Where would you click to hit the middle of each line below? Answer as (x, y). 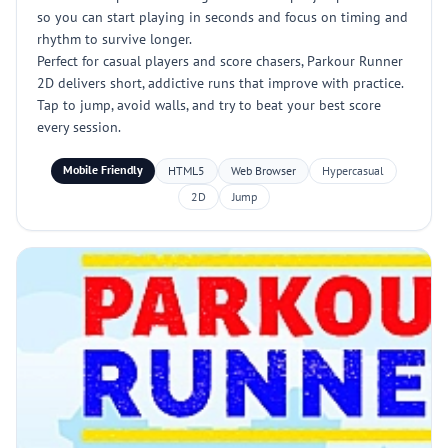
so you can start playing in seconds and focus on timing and (222, 17)
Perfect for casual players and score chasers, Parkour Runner (220, 61)
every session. (79, 127)
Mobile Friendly (103, 169)
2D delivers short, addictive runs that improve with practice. (220, 83)
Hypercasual (353, 170)
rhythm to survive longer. (114, 39)
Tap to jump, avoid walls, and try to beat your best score (209, 105)
